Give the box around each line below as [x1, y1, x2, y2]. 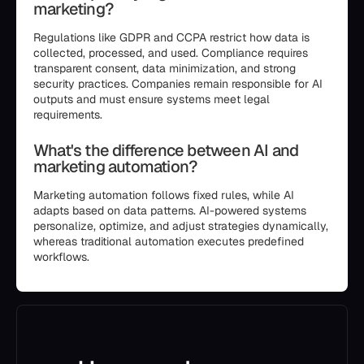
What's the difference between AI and [33, 140, 299, 161]
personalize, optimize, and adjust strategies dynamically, [33, 219, 328, 233]
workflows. [33, 249, 89, 264]
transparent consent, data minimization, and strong [33, 61, 296, 76]
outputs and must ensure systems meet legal [33, 92, 270, 106]
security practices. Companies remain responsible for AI [33, 76, 323, 91]
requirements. [33, 107, 102, 122]
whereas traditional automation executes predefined [33, 234, 304, 249]
